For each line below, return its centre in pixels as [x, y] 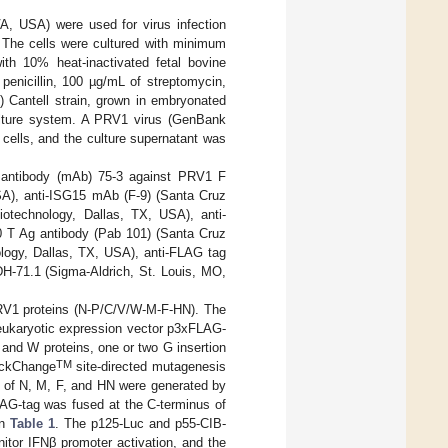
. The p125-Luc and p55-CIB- [140, 424]
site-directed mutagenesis [149, 367]
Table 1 [32, 424]
